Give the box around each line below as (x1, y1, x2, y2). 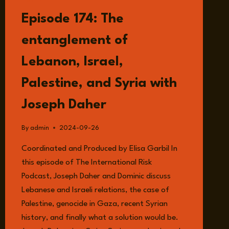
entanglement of (21, 34, 128, 48)
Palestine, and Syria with (21, 77, 177, 90)
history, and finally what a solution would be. (21, 213, 178, 222)
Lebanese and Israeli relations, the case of (21, 186, 169, 194)
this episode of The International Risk (21, 158, 152, 167)
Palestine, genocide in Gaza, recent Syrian (21, 199, 168, 208)
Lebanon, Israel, (21, 55, 123, 69)
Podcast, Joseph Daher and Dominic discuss (21, 172, 171, 180)
